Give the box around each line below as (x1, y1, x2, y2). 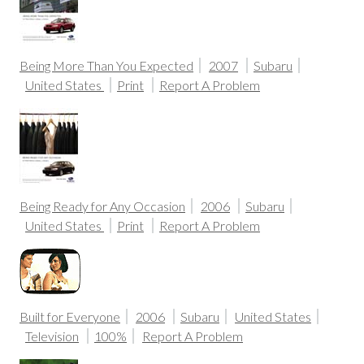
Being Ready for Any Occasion (19, 198, 185, 214)
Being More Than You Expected (19, 58, 193, 73)
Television (25, 328, 79, 344)
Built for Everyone (19, 309, 120, 324)
